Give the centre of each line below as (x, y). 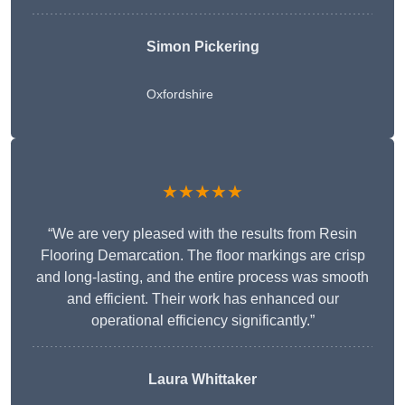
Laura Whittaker (202, 380)
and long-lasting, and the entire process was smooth (202, 278)
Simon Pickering (202, 47)
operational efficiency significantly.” (202, 321)
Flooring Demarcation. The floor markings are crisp (202, 256)
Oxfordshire (179, 94)
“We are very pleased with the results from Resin (202, 234)
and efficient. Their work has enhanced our (202, 299)
